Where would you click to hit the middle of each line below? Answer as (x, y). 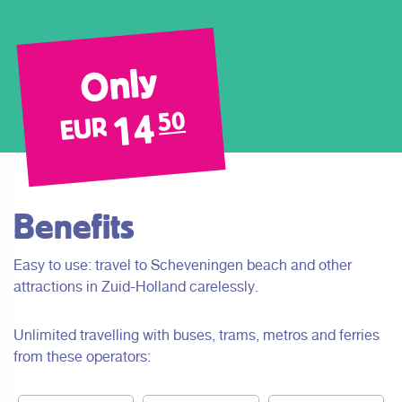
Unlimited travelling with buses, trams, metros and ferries (197, 335)
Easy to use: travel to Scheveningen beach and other (183, 265)
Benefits (74, 226)
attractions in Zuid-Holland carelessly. (136, 287)
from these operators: (82, 357)
